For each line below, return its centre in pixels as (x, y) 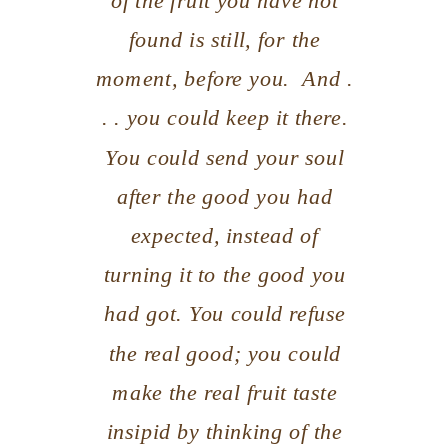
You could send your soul (225, 157)
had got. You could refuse (224, 313)
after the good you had (224, 196)
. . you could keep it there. (224, 117)
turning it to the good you (224, 274)
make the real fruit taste (225, 392)
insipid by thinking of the (225, 431)
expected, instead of (224, 235)
